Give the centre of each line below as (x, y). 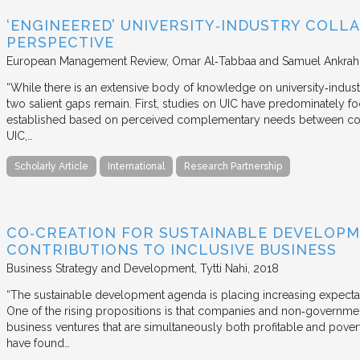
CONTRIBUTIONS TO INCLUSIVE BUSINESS (172, 249)
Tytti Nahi (224, 268)
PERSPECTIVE (60, 42)
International (136, 166)
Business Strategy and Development (100, 268)
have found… (38, 343)
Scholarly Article (51, 166)
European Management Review (86, 61)
